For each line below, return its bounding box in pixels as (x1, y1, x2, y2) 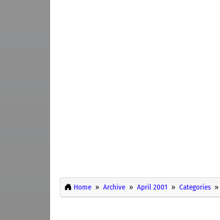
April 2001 (137, 182, 167, 192)
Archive (103, 182, 125, 192)
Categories (179, 182, 211, 192)
